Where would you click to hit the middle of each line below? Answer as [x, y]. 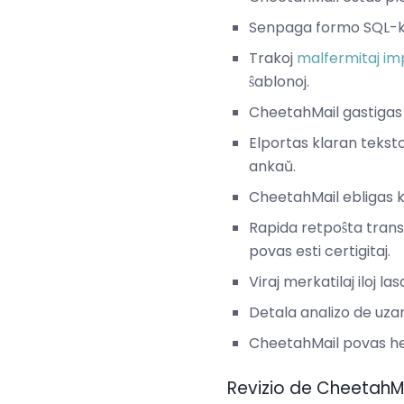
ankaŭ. [272, 166]
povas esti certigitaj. [320, 251]
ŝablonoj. [279, 81]
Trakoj [273, 58]
